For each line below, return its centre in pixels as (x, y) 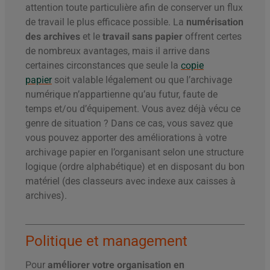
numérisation (215, 22)
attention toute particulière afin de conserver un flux (134, 8)
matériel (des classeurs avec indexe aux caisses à (130, 181)
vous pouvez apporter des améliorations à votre (126, 138)
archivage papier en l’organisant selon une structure (134, 152)
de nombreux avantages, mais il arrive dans (118, 51)
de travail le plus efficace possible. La (106, 22)
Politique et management (106, 241)
